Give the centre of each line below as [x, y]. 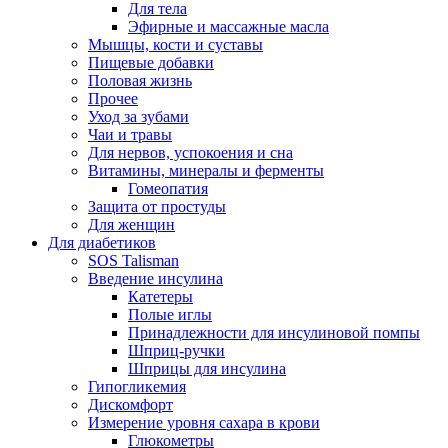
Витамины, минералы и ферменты [206, 171]
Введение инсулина [155, 279]
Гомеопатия [168, 189]
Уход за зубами [138, 117]
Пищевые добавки [151, 63]
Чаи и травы [130, 135]
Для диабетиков [102, 243]
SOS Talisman [133, 261]
